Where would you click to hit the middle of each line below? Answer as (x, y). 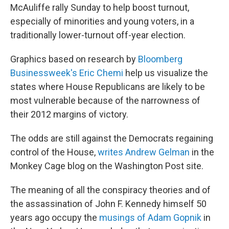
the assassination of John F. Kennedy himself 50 (108, 204)
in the (202, 152)
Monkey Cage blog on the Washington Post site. (107, 166)
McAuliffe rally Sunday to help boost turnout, (100, 7)
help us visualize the (166, 73)
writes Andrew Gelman (144, 152)
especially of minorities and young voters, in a (102, 21)
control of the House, (54, 152)
